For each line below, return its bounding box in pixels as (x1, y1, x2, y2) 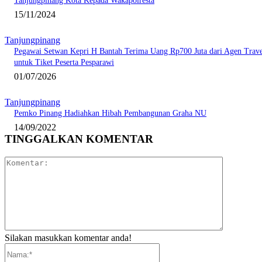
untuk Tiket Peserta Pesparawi (14, 58, 114, 67)
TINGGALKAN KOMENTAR (5, 133, 153, 146)
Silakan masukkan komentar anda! (5, 232, 132, 243)
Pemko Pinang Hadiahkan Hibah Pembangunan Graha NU (14, 109, 206, 118)
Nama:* (159, 242, 188, 253)
